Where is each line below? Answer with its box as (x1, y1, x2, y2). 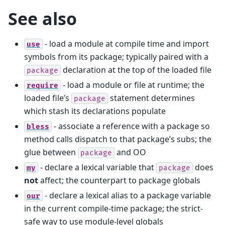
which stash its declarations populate (24, 105, 166, 117)
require (27, 81, 58, 90)
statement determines (108, 92, 195, 103)
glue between (24, 146, 78, 158)
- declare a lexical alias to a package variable (43, 189, 211, 201)
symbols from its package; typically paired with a (24, 51, 208, 62)
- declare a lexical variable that (38, 161, 156, 173)
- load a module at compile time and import (43, 38, 209, 49)
